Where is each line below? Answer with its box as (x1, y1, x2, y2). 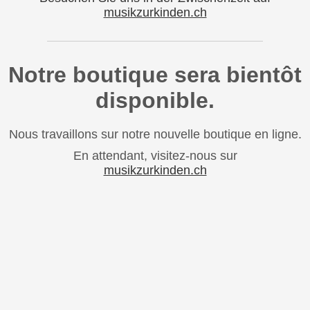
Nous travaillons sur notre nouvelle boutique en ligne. (8, 127, 302, 141)
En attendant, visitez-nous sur (73, 148, 237, 163)
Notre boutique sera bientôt (8, 62, 302, 87)
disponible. (95, 87, 215, 113)
